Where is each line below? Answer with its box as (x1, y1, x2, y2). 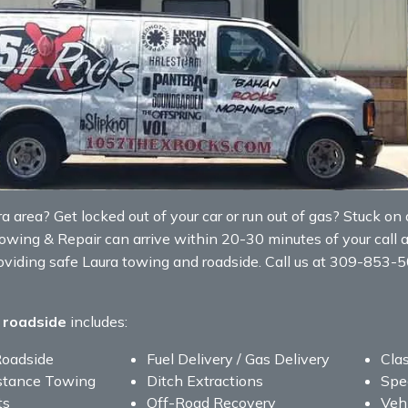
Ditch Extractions (146, 372, 263, 390)
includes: (66, 312, 127, 331)
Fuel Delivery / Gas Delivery (146, 350, 330, 368)
